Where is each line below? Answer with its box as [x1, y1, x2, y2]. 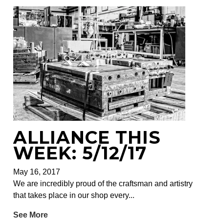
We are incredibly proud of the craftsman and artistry [13, 179, 193, 188]
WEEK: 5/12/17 [13, 142, 147, 164]
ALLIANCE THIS [13, 127, 161, 149]
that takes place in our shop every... [13, 191, 134, 200]
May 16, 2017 [13, 168, 60, 176]
